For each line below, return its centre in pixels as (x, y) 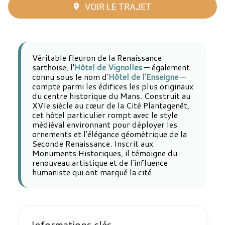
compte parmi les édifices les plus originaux (113, 86)
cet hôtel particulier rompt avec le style (105, 115)
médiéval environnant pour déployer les (105, 125)
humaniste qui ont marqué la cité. (93, 172)
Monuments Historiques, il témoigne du (105, 153)
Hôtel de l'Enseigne (143, 77)
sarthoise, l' (53, 67)
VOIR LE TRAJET (118, 7)
